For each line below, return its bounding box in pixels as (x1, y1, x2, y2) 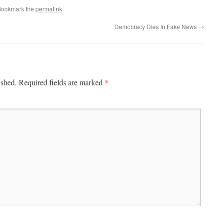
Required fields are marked (19, 77, 105, 87)
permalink (36, 4, 62, 13)
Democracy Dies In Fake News (114, 22, 198, 31)
